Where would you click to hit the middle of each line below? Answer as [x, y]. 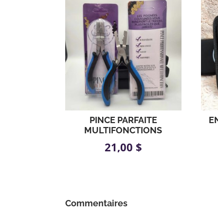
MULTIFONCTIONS [123, 130]
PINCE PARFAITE [123, 120]
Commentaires [97, 203]
